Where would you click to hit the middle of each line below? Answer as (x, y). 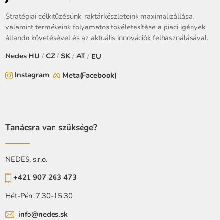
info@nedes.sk (43, 214)
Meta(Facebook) (90, 75)
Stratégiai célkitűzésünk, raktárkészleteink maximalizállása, (100, 16)
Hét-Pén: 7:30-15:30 (39, 196)
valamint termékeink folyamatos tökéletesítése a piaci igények (106, 27)
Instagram (32, 75)
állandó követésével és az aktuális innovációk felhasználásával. (107, 38)
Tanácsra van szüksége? (52, 128)
